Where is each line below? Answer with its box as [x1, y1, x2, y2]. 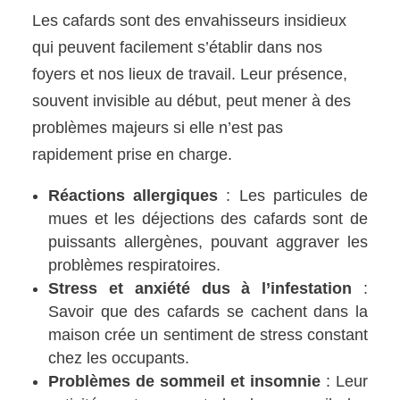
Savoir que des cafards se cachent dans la [48, 302, 368, 321]
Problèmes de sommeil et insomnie [48, 371, 321, 390]
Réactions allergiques [48, 186, 219, 204]
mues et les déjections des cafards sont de [48, 209, 368, 228]
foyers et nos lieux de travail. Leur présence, [32, 64, 348, 83]
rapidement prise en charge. [32, 145, 233, 163]
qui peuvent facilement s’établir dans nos [32, 37, 323, 56]
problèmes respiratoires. [48, 255, 221, 274]
